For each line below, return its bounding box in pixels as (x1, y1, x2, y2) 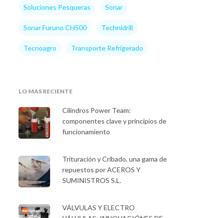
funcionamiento (62, 127, 110, 136)
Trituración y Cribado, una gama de (62, 155, 167, 163)
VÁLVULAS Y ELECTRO (62, 203, 135, 212)
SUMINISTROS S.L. (62, 176, 121, 184)
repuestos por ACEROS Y (62, 165, 141, 174)
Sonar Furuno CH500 (23, 23, 87, 32)
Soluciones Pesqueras (23, 3, 91, 11)
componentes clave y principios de (62, 117, 166, 125)
